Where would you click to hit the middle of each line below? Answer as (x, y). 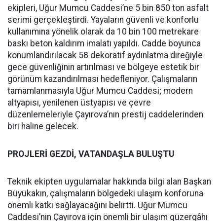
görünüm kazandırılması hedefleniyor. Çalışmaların (102, 79)
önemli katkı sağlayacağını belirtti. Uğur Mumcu (97, 205)
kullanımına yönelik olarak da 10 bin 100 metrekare (103, 32)
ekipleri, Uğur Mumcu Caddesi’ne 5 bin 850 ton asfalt (108, 8)
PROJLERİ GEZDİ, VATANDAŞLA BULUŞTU (91, 154)
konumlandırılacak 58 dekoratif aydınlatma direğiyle (105, 55)
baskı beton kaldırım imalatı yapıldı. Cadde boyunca (104, 43)
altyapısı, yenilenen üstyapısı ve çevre (79, 103)
